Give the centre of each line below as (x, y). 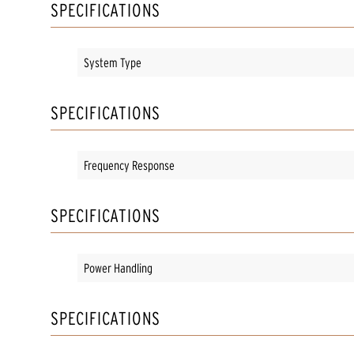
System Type (113, 62)
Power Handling (118, 267)
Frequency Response (129, 165)
